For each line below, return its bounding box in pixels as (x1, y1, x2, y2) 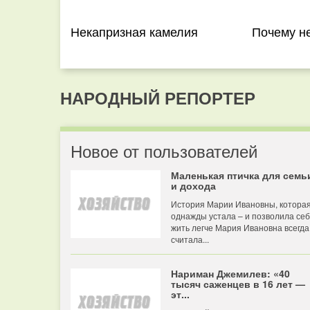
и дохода (171, 179, 216, 192)
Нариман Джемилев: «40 (171, 266, 290, 280)
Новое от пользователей (71, 138, 257, 163)
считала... (171, 233, 209, 245)
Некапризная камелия (71, 22, 198, 40)
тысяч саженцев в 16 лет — (171, 277, 305, 291)
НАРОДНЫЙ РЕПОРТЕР (60, 86, 255, 109)
